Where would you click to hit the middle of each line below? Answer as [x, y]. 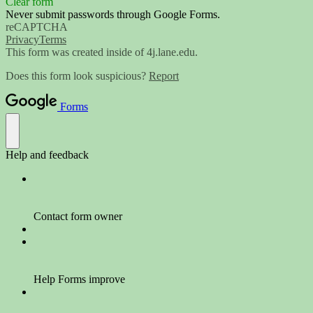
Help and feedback [47, 155]
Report [164, 76]
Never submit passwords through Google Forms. [113, 15]
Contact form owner [78, 217]
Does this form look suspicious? [77, 76]
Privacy [22, 40]
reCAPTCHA [37, 27]
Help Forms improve [79, 279]
